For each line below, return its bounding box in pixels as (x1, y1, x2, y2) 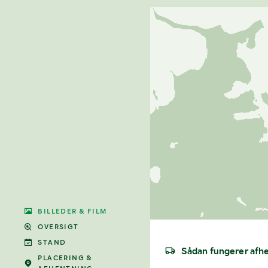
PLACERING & (38, 254, 93, 262)
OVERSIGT (38, 223, 79, 231)
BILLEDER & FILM (38, 207, 107, 215)
